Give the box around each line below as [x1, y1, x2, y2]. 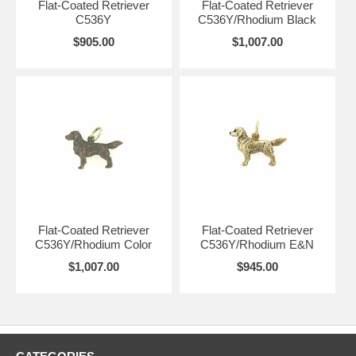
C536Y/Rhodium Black [198, 13, 317, 26]
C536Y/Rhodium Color [35, 238, 153, 251]
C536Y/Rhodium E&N [200, 238, 315, 251]
